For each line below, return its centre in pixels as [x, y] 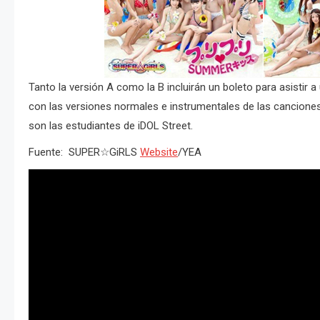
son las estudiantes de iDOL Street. [111, 126]
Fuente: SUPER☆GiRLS [84, 152]
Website [159, 152]
